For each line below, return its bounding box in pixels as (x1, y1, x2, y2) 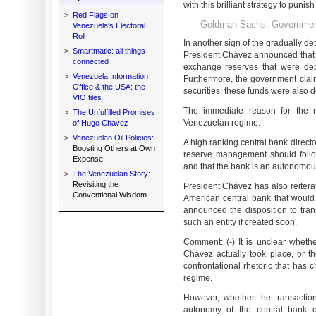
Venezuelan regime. (183, 118, 260, 128)
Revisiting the (72, 180, 119, 188)
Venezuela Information (72, 72, 148, 80)
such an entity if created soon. (183, 217, 297, 227)
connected (72, 57, 109, 66)
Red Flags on (72, 11, 119, 19)
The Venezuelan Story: (72, 169, 150, 178)
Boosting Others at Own (72, 144, 155, 152)
